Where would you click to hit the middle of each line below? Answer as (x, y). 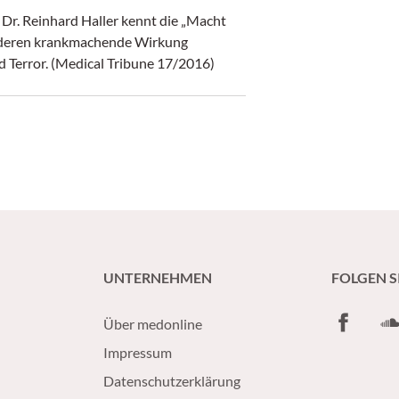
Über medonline (153, 324)
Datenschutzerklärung (172, 381)
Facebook (360, 319)
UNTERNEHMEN (158, 277)
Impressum (138, 352)
